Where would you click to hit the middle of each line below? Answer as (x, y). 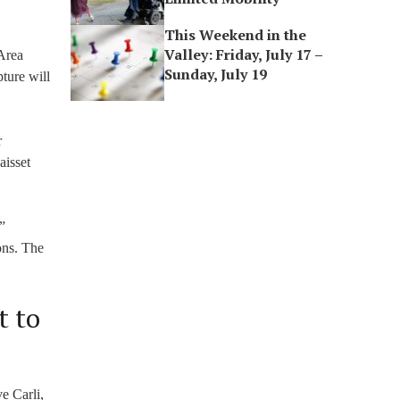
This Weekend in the (236, 35)
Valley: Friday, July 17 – (244, 54)
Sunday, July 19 (216, 74)
